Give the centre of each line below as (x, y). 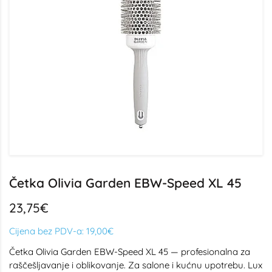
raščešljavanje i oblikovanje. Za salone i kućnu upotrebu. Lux (136, 265)
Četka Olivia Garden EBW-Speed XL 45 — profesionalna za (130, 252)
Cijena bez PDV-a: (48, 231)
